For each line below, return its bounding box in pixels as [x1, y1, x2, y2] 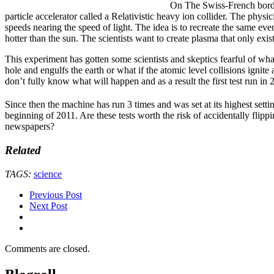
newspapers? [5, 121, 54, 132]
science [34, 168, 62, 179]
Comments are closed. [5, 243, 90, 254]
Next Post [29, 200, 67, 211]
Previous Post [29, 189, 82, 200]
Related [5, 144, 41, 157]
